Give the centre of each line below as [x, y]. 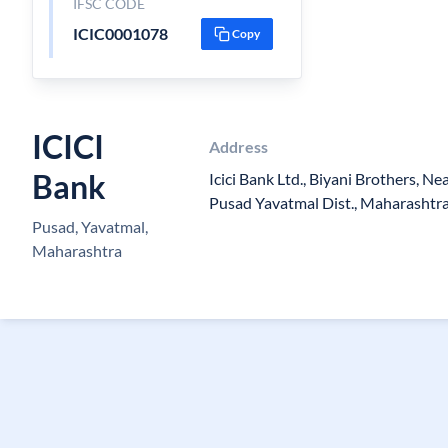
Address [238, 146]
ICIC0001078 [120, 33]
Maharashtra [77, 250]
